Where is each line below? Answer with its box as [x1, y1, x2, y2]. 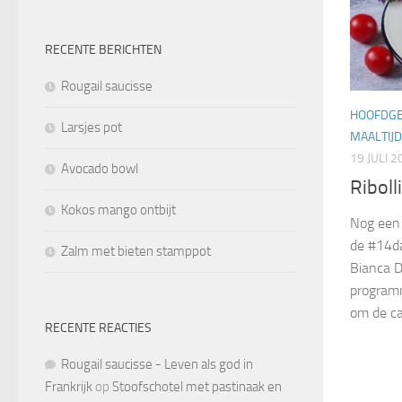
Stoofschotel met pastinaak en [112, 379, 282, 396]
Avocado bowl [61, 161, 138, 178]
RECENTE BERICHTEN [45, 42, 162, 58]
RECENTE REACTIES [45, 320, 152, 336]
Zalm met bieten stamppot [61, 243, 211, 260]
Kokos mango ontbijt [61, 202, 176, 219]
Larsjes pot [61, 119, 122, 136]
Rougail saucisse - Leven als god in [61, 356, 253, 373]
